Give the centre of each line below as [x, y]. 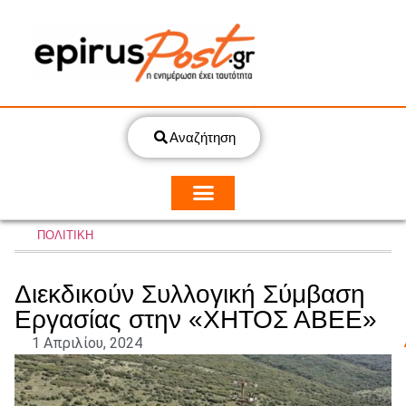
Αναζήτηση [202, 137]
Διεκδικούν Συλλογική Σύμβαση [190, 294]
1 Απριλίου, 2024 [87, 343]
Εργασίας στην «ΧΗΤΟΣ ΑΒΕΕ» [196, 319]
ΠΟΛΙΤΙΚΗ [65, 235]
